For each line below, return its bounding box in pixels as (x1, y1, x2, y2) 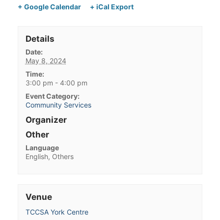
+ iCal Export (89, 2, 134, 11)
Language (25, 143, 59, 152)
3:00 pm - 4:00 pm (25, 79, 87, 87)
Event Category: (25, 92, 80, 101)
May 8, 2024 (25, 56, 66, 65)
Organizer (25, 115, 67, 125)
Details (25, 34, 55, 44)
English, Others (25, 152, 74, 161)
